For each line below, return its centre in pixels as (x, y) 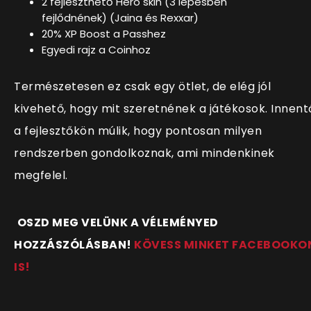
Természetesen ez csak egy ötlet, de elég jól (142, 86)
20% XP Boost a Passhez (104, 33)
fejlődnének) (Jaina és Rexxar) (120, 17)
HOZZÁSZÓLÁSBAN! (74, 244)
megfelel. (41, 175)
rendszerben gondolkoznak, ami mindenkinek (144, 153)
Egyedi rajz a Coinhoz (96, 49)
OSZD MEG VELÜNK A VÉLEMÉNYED (118, 222)
